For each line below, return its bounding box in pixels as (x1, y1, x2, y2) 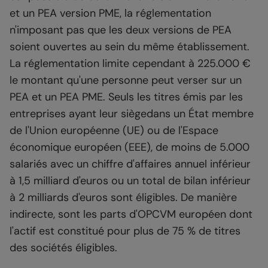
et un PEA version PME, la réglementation (10, 6, 211, 21)
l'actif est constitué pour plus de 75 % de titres (10, 224, 240, 239)
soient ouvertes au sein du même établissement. (10, 39, 249, 54)
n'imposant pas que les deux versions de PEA (10, 23, 232, 38)
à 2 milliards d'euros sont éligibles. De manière (10, 190, 237, 205)
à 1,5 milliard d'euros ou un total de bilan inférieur (10, 173, 251, 188)
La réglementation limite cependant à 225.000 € (10, 56, 251, 71)
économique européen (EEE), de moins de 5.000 (10, 140, 249, 155)
